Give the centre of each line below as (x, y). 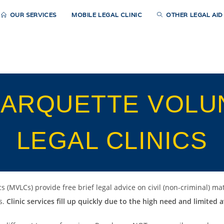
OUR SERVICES (33, 15)
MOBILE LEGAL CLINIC (107, 15)
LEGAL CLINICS (112, 140)
